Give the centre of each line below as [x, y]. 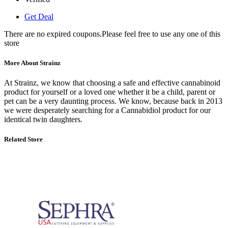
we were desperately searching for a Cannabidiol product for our [107, 110]
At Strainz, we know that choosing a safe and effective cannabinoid [112, 82]
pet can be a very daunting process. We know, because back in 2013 [113, 101]
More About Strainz [32, 63]
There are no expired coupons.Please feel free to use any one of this [112, 34]
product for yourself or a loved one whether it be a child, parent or [110, 92]
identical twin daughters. [43, 119]
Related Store [23, 139]
